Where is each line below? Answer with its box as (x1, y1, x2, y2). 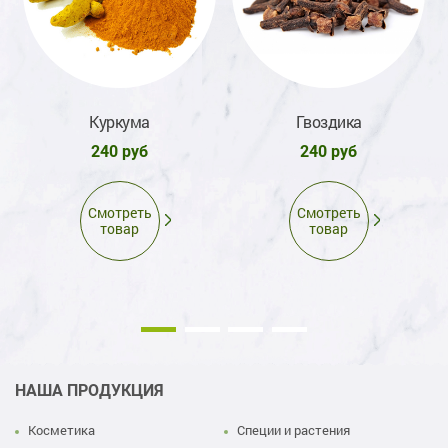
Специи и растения (237, 421, 350, 440)
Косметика (28, 421, 95, 440)
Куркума (89, 111, 150, 133)
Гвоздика (295, 111, 362, 133)
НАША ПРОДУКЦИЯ (15, 381, 164, 401)
